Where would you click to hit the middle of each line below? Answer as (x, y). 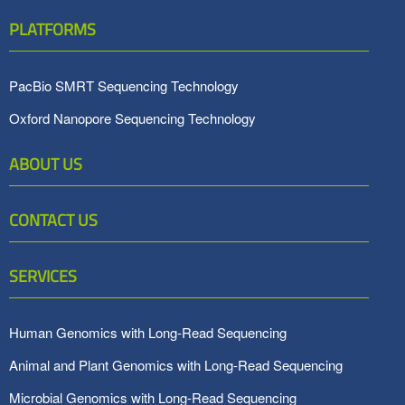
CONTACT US (53, 220)
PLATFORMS (52, 29)
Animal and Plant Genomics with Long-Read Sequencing (176, 365)
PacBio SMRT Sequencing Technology (124, 85)
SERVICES (43, 276)
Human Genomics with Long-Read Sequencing (148, 332)
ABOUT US (46, 164)
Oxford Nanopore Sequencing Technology (132, 118)
